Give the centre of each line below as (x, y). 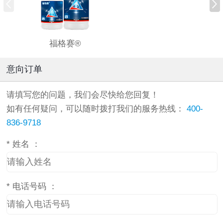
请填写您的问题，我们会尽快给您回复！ (83, 95)
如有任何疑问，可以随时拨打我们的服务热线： (97, 109)
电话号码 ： (34, 186)
